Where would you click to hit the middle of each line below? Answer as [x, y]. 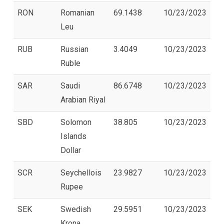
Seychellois [81, 172]
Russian [74, 49]
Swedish [76, 209]
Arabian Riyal [83, 99]
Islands [73, 136]
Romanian [77, 12]
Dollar [71, 150]
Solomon [76, 122]
